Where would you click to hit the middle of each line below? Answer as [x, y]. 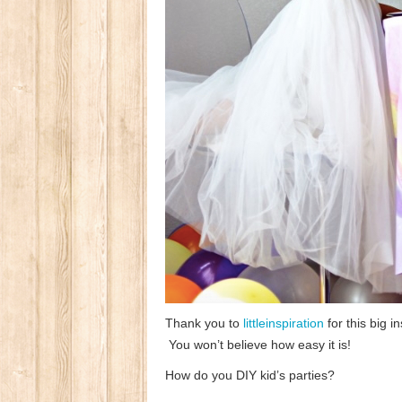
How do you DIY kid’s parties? [250, 376]
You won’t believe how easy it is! [258, 345]
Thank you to [204, 323]
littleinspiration [284, 323]
